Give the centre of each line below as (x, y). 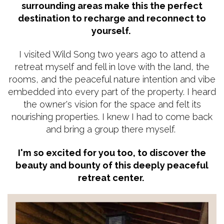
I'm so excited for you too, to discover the (112, 152)
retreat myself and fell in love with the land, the (112, 66)
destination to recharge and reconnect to (112, 18)
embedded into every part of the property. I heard (112, 91)
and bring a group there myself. (112, 129)
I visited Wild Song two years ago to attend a (112, 54)
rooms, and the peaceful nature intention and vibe (112, 79)
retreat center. (112, 177)
